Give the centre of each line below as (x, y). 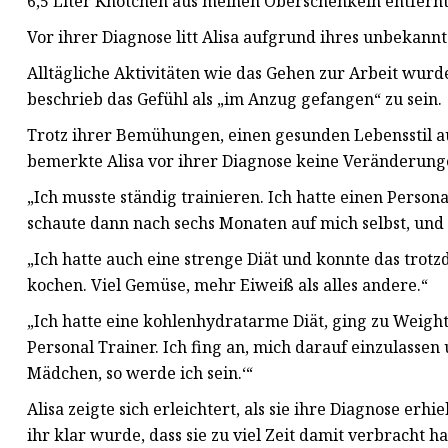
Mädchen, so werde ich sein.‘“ (140, 373)
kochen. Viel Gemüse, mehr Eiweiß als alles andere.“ (227, 285)
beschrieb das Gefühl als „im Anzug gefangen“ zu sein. (234, 99)
